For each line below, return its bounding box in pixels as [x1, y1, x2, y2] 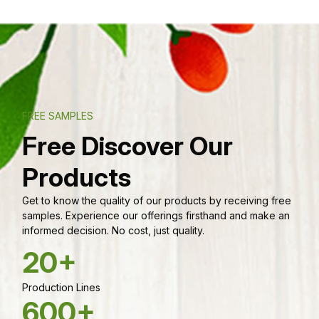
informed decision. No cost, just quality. [22, 224, 204, 236]
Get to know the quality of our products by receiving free [22, 194, 291, 206]
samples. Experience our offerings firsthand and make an [22, 209, 290, 221]
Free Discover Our [22, 130, 233, 162]
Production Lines [22, 281, 100, 293]
